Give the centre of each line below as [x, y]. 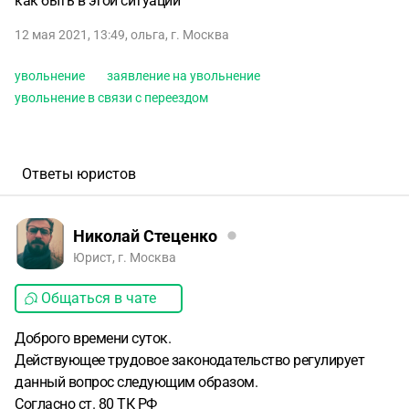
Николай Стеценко [145, 236]
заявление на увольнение [184, 76]
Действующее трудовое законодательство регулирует [189, 360]
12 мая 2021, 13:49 [70, 35]
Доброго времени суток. [93, 338]
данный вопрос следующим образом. [136, 382]
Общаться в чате [99, 298]
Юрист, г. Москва [125, 257]
